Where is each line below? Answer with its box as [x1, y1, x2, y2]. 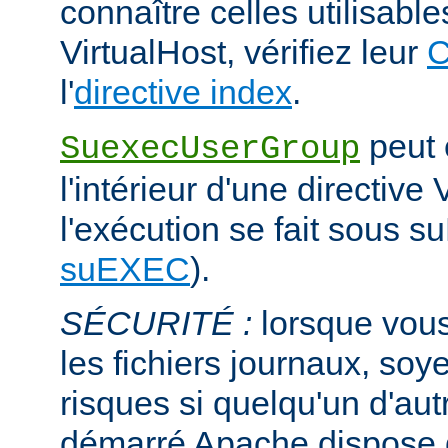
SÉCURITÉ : [60, 303, 252, 342]
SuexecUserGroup [60, 129, 360, 168]
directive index [74, 72, 292, 111]
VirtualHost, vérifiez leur [60, 32, 427, 71]
